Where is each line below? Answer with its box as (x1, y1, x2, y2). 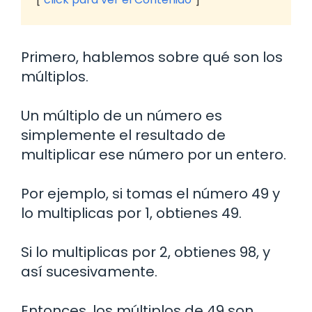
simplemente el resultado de (21, 125, 226, 145)
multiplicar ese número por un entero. (21, 144, 286, 164)
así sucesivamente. (21, 261, 157, 281)
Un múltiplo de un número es (21, 105, 222, 125)
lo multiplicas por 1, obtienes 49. (21, 203, 242, 223)
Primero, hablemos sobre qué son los (21, 47, 283, 67)
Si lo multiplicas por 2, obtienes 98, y (21, 242, 270, 262)
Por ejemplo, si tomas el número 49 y (21, 183, 280, 203)
